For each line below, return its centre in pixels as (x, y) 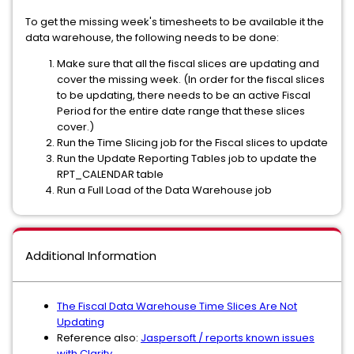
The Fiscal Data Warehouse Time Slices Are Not (177, 306)
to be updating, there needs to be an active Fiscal (184, 95)
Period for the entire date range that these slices (181, 111)
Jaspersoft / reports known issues (228, 338)
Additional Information (91, 256)
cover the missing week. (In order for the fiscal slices (191, 79)
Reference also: (99, 338)
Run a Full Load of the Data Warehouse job (164, 190)
